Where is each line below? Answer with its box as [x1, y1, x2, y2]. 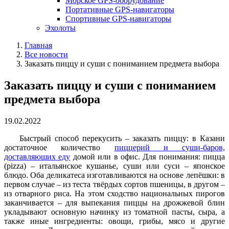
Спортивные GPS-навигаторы [65, 14, 171, 23]
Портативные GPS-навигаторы [65, 5, 174, 14]
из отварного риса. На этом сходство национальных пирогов [4, 189, 225, 198]
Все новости [25, 50, 68, 59]
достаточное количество [4, 143, 114, 152]
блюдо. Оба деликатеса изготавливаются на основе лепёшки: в [4, 170, 225, 179]
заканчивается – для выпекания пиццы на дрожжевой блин [4, 198, 225, 207]
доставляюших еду [4, 152, 71, 161]
